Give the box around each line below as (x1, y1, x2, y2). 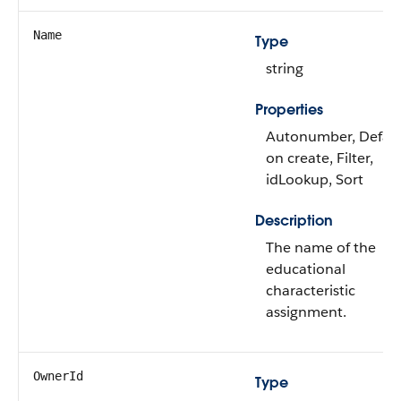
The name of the (266, 238, 376, 257)
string (266, 59, 303, 78)
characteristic (266, 281, 355, 300)
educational (266, 260, 346, 278)
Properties (255, 100, 323, 119)
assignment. (266, 303, 346, 321)
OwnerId (33, 369, 83, 383)
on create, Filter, (266, 149, 373, 167)
